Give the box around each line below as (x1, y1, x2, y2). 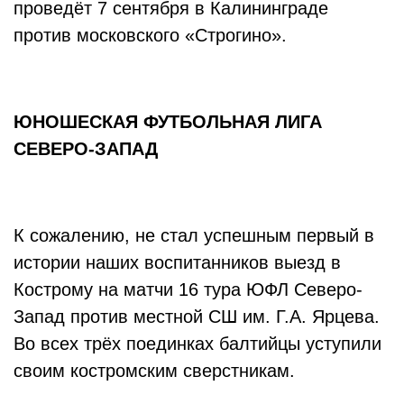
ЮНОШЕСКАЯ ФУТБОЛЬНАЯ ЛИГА (14, 112, 322, 132)
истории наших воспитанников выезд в (14, 252, 341, 272)
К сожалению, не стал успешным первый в (14, 225, 374, 245)
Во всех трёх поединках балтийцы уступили (14, 334, 381, 353)
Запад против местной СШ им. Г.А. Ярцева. (14, 307, 380, 326)
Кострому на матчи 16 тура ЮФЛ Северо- (14, 280, 363, 299)
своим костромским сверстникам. (14, 361, 300, 381)
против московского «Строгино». (14, 25, 292, 45)
